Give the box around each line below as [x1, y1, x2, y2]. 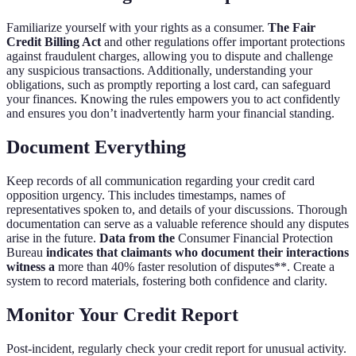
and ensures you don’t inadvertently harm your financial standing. [6, 106, 335, 121]
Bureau [6, 245, 43, 259]
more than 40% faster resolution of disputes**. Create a [58, 259, 335, 273]
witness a [6, 259, 58, 273]
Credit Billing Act [6, 35, 101, 49]
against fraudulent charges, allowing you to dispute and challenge [6, 49, 333, 64]
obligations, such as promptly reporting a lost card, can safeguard [6, 78, 331, 92]
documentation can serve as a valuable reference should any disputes [6, 216, 349, 230]
